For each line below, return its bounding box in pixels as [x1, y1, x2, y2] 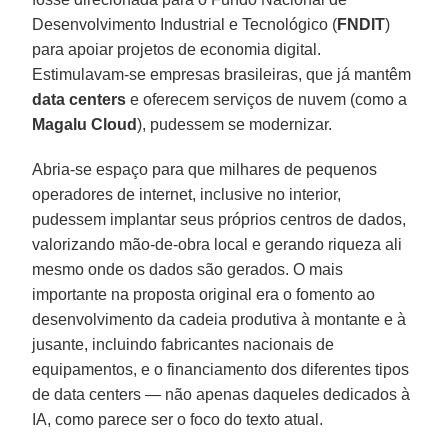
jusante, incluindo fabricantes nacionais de [32, 335, 335, 353]
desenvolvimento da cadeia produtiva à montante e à [32, 310, 407, 328]
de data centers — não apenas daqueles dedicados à [32, 385, 411, 403]
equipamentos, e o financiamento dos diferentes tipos [32, 360, 410, 378]
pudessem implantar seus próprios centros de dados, [32, 210, 407, 228]
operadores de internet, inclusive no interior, [32, 185, 342, 203]
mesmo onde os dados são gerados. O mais [32, 260, 344, 278]
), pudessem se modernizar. [137, 115, 333, 133]
